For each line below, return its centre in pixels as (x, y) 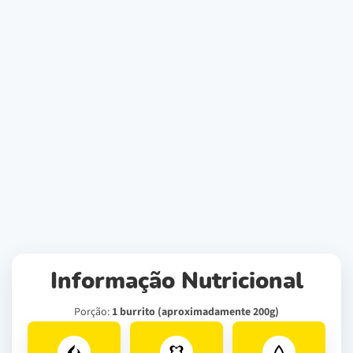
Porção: (93, 312)
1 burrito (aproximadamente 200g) (195, 312)
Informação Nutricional (176, 281)
